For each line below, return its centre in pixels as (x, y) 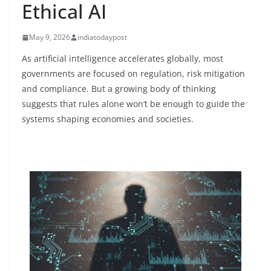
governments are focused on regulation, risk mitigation (133, 73)
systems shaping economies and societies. (109, 119)
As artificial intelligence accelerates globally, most (122, 58)
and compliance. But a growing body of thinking (119, 89)
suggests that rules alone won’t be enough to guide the (133, 104)
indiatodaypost (102, 37)
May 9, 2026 (50, 37)
